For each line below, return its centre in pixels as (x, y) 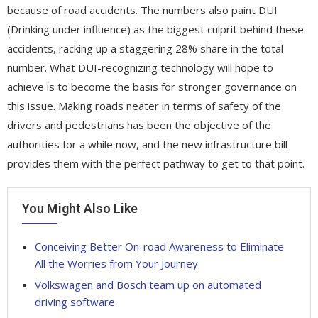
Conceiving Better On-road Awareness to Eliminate (159, 246)
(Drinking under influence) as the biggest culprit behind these (155, 29)
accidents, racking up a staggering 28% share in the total (145, 48)
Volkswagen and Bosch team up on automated (148, 284)
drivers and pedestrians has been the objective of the (139, 125)
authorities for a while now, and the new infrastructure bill (147, 144)
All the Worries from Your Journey (116, 263)
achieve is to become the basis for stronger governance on (152, 86)
